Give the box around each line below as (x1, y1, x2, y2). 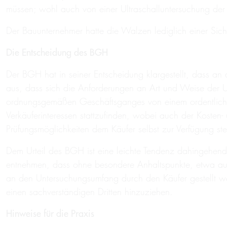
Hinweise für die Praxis (6, 208, 94, 219)
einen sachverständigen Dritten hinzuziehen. (6, 186, 173, 198)
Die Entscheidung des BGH (6, 47, 108, 58)
